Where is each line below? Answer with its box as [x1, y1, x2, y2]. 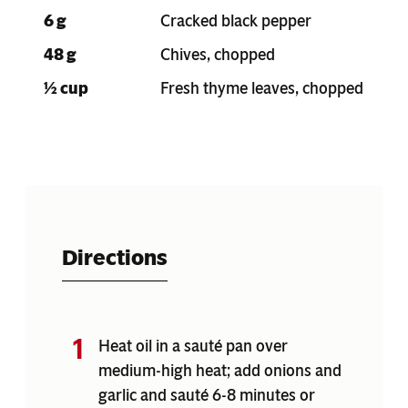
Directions [62, 243, 168, 270]
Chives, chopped [160, 44, 275, 65]
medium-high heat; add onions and [98, 360, 342, 381]
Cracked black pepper [160, 10, 311, 31]
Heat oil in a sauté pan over [98, 335, 288, 356]
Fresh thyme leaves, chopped [160, 77, 363, 98]
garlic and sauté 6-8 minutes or [98, 384, 315, 405]
